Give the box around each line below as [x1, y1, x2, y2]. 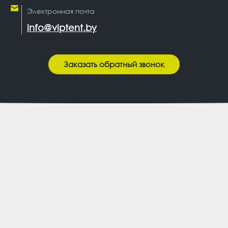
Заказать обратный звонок [64, 59, 164, 69]
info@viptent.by [27, 21, 97, 33]
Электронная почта [27, 6, 95, 15]
